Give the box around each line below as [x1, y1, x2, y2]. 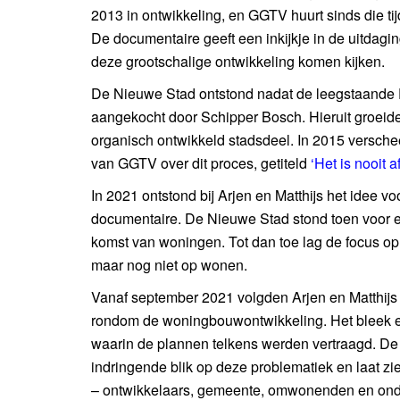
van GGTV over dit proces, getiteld [91, 153, 311, 173]
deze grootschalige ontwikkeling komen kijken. [91, 51, 385, 71]
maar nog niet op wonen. [91, 254, 247, 275]
